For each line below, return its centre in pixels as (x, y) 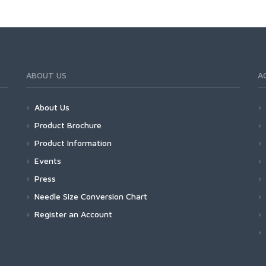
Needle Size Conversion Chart (91, 196)
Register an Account (73, 214)
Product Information (73, 142)
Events (48, 160)
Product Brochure (68, 125)
